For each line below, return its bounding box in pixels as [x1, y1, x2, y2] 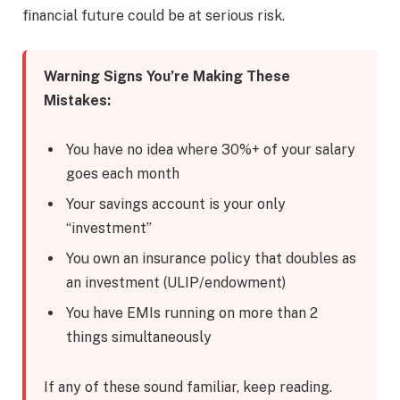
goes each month [66, 165, 179, 183]
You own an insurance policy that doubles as [66, 250, 356, 268]
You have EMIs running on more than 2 [66, 304, 318, 322]
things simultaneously [66, 329, 212, 346]
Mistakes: [44, 91, 111, 109]
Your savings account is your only [66, 196, 286, 213]
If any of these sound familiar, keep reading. [44, 379, 332, 396]
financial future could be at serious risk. [22, 7, 285, 25]
